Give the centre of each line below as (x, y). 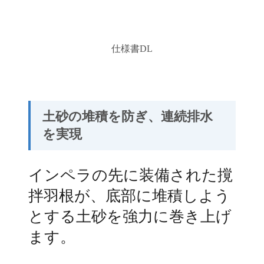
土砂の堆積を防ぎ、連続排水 (128, 116)
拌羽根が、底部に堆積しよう (129, 196)
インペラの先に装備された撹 (131, 176)
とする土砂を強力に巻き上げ (130, 217)
